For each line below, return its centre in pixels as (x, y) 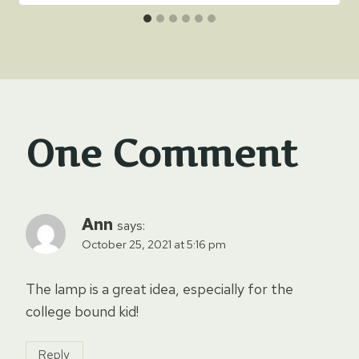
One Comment (161, 153)
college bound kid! (82, 312)
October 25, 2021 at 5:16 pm (154, 244)
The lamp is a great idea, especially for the (159, 289)
